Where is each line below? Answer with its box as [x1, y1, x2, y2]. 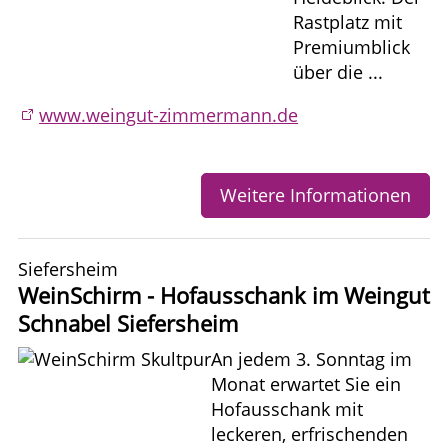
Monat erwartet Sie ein [211, 371, 401, 396]
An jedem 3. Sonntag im [211, 346, 412, 371]
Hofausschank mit [211, 396, 363, 421]
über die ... [293, 59, 383, 84]
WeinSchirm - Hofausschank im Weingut [18, 280, 430, 310]
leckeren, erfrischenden [211, 421, 408, 446]
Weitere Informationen [220, 182, 411, 207]
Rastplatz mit [293, 9, 402, 34]
